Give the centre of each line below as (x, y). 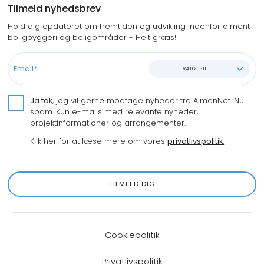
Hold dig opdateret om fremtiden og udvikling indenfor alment (128, 27)
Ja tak (42, 100)
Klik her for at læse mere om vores (99, 141)
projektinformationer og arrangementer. (109, 123)
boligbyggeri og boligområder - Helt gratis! (92, 38)
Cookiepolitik (132, 235)
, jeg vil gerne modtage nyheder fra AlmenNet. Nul (149, 100)
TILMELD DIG (132, 184)
